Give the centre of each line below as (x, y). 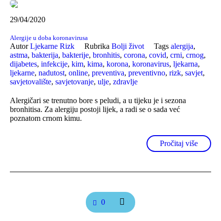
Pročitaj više (179, 143)
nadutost (52, 73)
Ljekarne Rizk (52, 46)
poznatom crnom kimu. (46, 118)
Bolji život (128, 46)
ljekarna (185, 64)
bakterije (75, 55)
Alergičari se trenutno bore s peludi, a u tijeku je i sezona (98, 100)
